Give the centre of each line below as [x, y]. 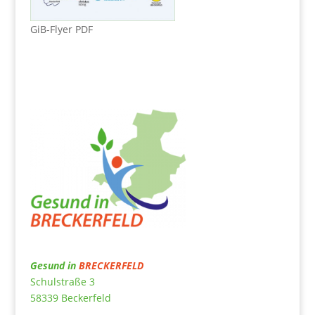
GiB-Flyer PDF [61, 30]
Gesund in [54, 265]
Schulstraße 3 [62, 281]
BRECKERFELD [111, 265]
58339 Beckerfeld [70, 297]
